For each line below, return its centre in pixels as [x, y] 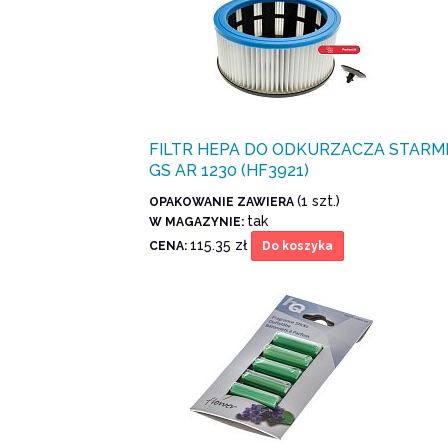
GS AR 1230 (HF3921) [229, 171]
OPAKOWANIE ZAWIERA [223, 202]
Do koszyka [298, 246]
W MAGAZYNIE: [198, 222]
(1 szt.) [319, 201]
